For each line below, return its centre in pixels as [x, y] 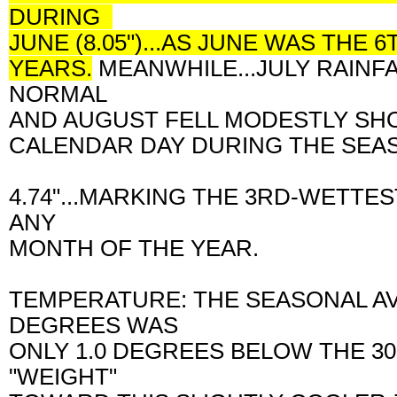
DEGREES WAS [100, 325]
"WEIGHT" [69, 376]
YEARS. [51, 68]
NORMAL [64, 93]
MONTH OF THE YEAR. [140, 248]
